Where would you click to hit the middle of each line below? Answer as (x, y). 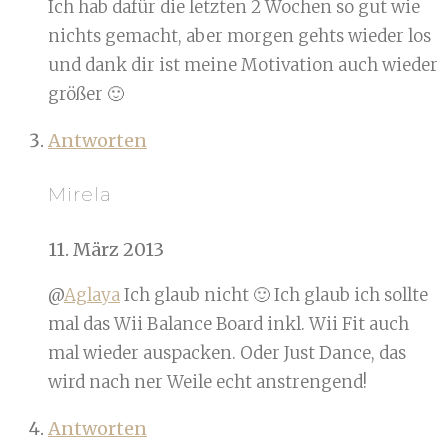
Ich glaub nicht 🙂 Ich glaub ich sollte (274, 295)
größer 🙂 (86, 93)
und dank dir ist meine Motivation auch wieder (243, 64)
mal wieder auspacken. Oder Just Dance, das (227, 353)
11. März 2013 (106, 250)
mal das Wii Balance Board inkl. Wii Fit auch (228, 324)
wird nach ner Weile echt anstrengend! (207, 382)
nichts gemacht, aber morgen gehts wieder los (239, 35)
